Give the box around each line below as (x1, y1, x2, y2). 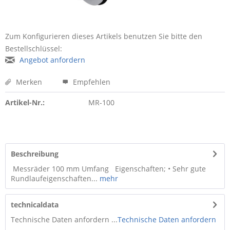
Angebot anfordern (20, 55, 85, 65)
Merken (16, 77, 42, 87)
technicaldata (11, 200, 59, 209)
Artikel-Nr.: (5, 98, 45, 107)
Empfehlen (71, 77, 110, 87)
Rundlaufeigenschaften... (11, 174, 98, 183)
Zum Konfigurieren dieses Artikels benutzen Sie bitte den (5, 31, 202, 41)
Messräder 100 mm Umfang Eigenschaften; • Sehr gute (11, 164, 206, 174)
